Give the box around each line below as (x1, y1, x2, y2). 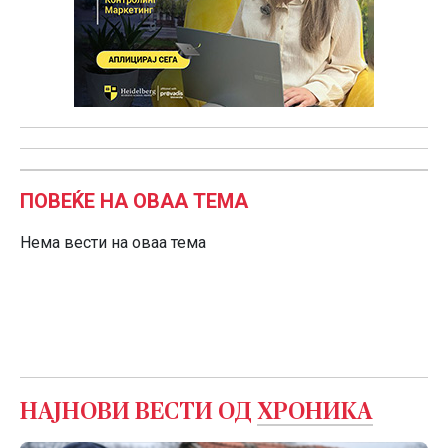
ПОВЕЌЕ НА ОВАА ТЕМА (20, 189, 248, 214)
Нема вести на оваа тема (20, 233, 206, 253)
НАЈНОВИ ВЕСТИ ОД (20, 400, 257, 425)
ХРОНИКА (257, 400, 373, 425)
